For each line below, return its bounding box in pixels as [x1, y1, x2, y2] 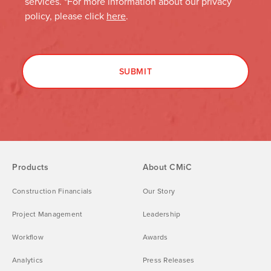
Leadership [143, 208, 181, 219]
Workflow [12, 231, 44, 242]
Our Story [143, 185, 175, 196]
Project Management [12, 208, 83, 219]
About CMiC [143, 160, 192, 173]
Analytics [12, 254, 44, 265]
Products [12, 160, 49, 173]
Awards [143, 231, 168, 242]
